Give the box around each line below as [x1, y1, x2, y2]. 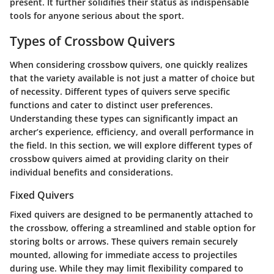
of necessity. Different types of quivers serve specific [10, 85, 230, 97]
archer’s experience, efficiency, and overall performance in [10, 125, 254, 138]
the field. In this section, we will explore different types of [10, 139, 252, 151]
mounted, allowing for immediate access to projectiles [10, 249, 237, 261]
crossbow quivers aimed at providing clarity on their [10, 152, 229, 165]
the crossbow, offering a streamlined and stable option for [10, 222, 256, 234]
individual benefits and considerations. [10, 166, 173, 178]
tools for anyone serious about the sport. [10, 10, 184, 22]
